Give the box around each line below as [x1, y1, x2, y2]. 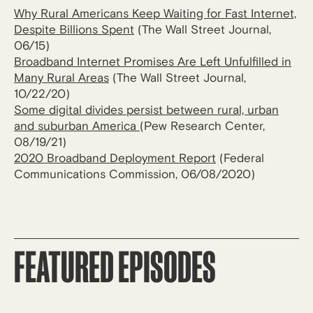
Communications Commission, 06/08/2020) [14, 167, 255, 182]
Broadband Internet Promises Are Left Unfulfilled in [14, 54, 291, 69]
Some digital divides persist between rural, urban [14, 103, 279, 117]
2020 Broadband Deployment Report [14, 151, 216, 166]
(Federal [216, 151, 264, 166]
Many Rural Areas [14, 71, 109, 85]
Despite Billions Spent [14, 22, 134, 37]
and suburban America [14, 119, 140, 133]
